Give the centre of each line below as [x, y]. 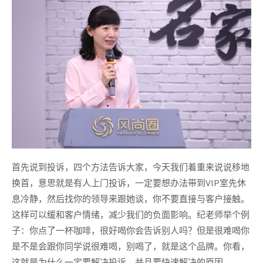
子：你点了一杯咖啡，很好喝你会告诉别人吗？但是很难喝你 [131, 230]
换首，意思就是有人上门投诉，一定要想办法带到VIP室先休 [129, 183]
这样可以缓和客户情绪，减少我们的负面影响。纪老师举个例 [131, 215]
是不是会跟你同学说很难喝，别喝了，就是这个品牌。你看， [131, 246]
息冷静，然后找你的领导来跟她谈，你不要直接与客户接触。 [131, 199]
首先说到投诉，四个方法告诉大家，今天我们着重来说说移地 [131, 167]
